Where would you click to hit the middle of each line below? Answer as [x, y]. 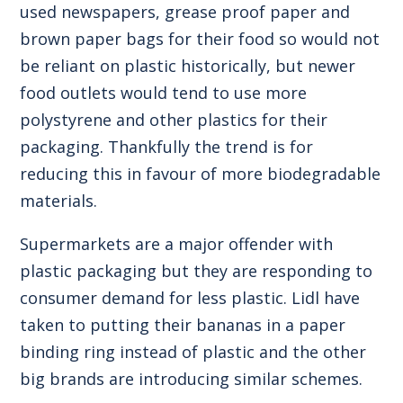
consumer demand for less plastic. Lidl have [190, 297]
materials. [59, 200]
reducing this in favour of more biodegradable [201, 173]
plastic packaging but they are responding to [197, 270]
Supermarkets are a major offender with [177, 243]
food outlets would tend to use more [164, 92]
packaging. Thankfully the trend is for [167, 146]
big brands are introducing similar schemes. [192, 378]
